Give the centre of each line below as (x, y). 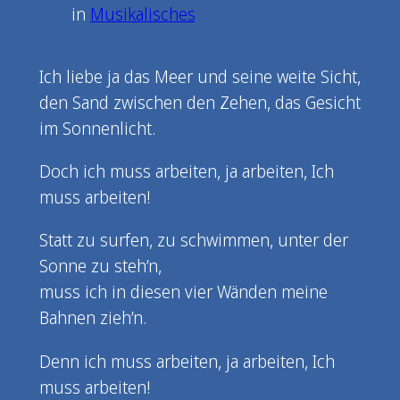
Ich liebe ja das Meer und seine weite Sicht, (200, 77)
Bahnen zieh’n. (92, 318)
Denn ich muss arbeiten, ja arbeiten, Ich (187, 361)
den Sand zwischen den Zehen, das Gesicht (200, 103)
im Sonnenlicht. (97, 129)
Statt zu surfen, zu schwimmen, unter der (193, 240)
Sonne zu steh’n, (100, 266)
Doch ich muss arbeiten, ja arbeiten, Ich (186, 171)
